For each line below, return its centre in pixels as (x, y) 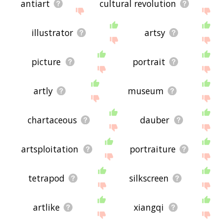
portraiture (152, 149)
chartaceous (52, 120)
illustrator (53, 33)
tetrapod (47, 178)
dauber (155, 120)
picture (46, 62)
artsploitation (50, 149)
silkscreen (149, 178)
